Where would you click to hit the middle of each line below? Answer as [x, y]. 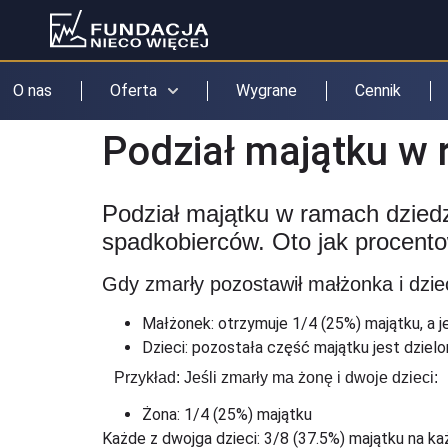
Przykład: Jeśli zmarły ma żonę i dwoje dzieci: [272, 377]
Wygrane [267, 90]
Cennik [378, 90]
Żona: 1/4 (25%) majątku [227, 414]
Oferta [134, 90]
